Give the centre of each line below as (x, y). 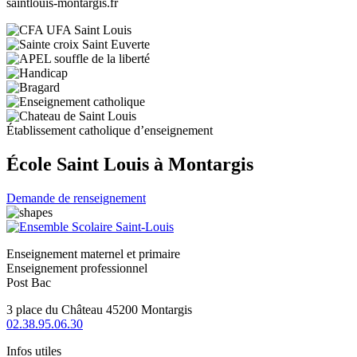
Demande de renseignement (76, 198)
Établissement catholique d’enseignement (110, 130)
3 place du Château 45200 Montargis (99, 309)
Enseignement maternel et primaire (93, 253)
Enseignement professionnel (77, 268)
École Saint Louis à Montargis (130, 164)
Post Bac (29, 282)
